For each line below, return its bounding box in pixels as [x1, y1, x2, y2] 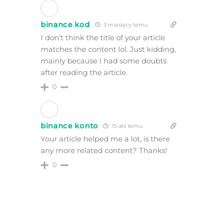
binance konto [40, 121, 98, 130]
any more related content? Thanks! [40, 145, 167, 155]
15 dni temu [110, 122, 142, 129]
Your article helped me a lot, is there [40, 134, 170, 143]
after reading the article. [40, 67, 127, 77]
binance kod [40, 19, 90, 29]
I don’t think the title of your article [40, 32, 165, 42]
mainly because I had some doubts [40, 56, 167, 65]
